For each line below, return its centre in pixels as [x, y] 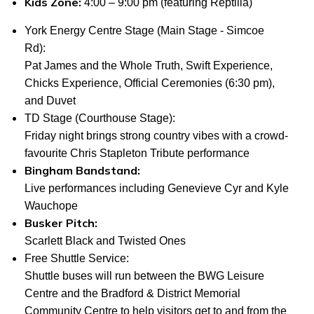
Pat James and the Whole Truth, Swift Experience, [149, 66]
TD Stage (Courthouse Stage [97, 118]
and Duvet [52, 101]
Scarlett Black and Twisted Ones [107, 241]
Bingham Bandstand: [82, 170]
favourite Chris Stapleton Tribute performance [138, 153]
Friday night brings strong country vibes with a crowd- [156, 136]
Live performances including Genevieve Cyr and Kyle [157, 188]
